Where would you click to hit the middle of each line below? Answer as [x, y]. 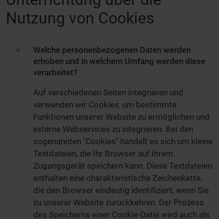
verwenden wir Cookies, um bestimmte [105, 105]
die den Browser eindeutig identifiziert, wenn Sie [121, 190]
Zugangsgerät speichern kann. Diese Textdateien [123, 166]
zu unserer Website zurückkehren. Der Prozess [119, 203]
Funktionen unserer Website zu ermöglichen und [121, 117]
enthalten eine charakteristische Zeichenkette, [118, 178]
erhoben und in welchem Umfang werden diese [119, 61]
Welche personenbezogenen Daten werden [112, 50]
